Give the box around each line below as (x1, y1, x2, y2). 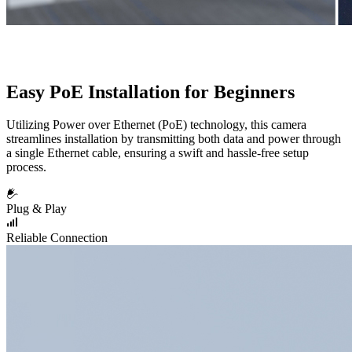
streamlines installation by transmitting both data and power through (6, 132, 341, 146)
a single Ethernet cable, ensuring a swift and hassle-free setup (6, 146, 309, 160)
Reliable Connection (6, 231, 108, 245)
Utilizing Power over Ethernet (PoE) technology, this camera (6, 118, 306, 132)
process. (6, 160, 46, 174)
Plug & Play (6, 202, 67, 216)
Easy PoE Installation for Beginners (6, 81, 295, 102)
